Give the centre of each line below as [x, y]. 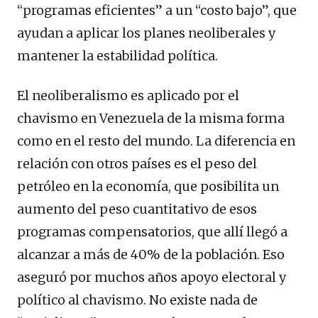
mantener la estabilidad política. [117, 55]
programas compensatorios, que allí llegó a [152, 231]
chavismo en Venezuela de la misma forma [151, 118]
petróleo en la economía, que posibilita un [148, 186]
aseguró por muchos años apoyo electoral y [152, 277]
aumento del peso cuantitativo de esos [137, 209]
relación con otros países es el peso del [137, 163]
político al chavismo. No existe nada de [137, 300]
